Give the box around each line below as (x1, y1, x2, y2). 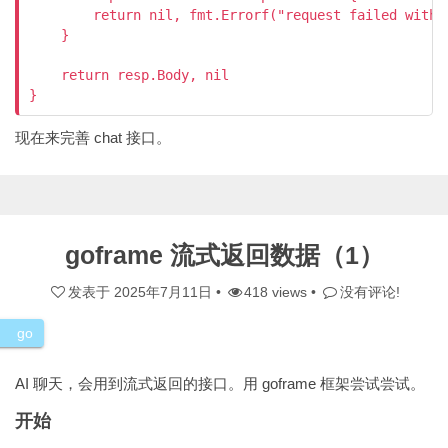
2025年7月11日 (113, 284, 212, 300)
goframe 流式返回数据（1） (64, 241, 384, 269)
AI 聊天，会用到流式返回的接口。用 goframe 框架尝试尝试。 (15, 375, 425, 392)
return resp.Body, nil (29, 67, 229, 83)
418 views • (244, 284, 321, 300)
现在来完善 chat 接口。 (15, 129, 171, 146)
